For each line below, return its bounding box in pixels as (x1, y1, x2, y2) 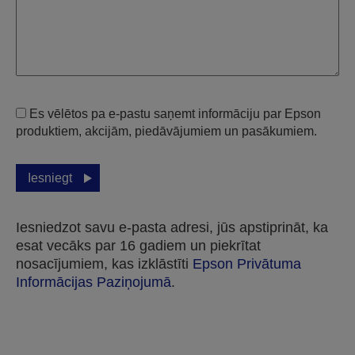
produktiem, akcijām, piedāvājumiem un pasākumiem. (16, 124, 317, 139)
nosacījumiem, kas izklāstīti (16, 256, 193, 273)
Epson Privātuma (193, 256, 301, 273)
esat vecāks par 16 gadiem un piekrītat (16, 238, 261, 254)
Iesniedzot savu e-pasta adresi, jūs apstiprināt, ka (16, 219, 328, 236)
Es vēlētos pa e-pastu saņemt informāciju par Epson (29, 107, 321, 121)
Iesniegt (28, 171, 72, 185)
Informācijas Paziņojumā (16, 274, 171, 291)
